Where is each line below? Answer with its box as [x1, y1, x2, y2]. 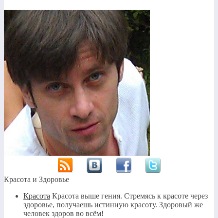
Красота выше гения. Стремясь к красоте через [50, 191, 208, 200]
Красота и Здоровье [4, 175, 69, 183]
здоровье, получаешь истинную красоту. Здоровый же [23, 200, 203, 209]
